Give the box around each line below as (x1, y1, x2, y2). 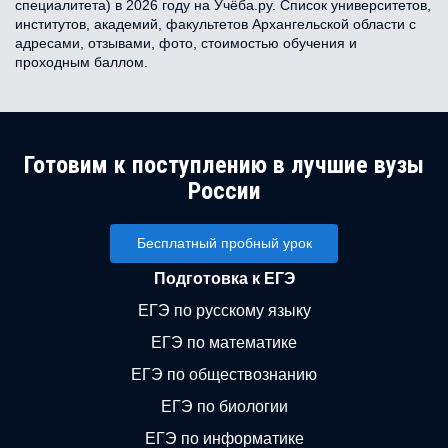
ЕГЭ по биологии (160, 398, 288, 416)
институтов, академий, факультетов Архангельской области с (15, 16, 416, 33)
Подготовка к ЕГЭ (153, 270, 295, 288)
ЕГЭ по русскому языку (137, 302, 311, 320)
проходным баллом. (15, 54, 148, 71)
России (187, 177, 261, 206)
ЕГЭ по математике (151, 334, 297, 352)
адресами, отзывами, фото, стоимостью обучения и (15, 35, 357, 52)
